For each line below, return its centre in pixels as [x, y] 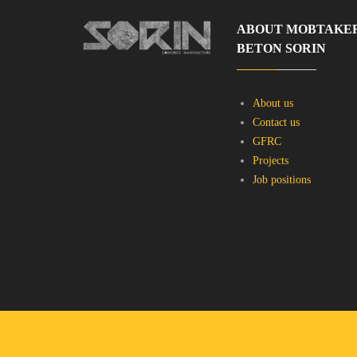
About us [273, 103]
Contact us [276, 122]
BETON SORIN [281, 48]
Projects [271, 160]
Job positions [282, 179]
